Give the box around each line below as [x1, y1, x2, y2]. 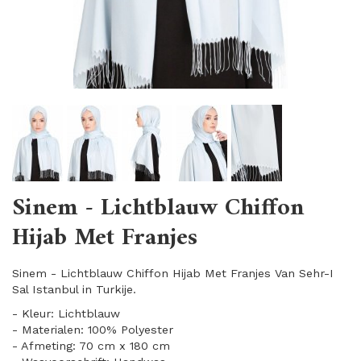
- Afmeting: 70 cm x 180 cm [12, 339, 170, 352]
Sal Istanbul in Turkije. [12, 283, 136, 296]
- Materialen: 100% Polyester [12, 323, 173, 336]
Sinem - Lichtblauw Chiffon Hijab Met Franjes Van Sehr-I [12, 267, 334, 280]
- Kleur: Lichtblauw [12, 307, 120, 320]
